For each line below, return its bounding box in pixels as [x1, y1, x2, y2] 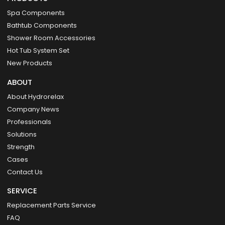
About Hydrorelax [7, 91, 64, 101]
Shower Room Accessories [7, 33, 96, 43]
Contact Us [7, 167, 43, 177]
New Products [7, 58, 53, 68]
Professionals [7, 117, 52, 127]
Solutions [7, 129, 37, 139]
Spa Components [7, 8, 65, 18]
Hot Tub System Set [7, 46, 70, 56]
